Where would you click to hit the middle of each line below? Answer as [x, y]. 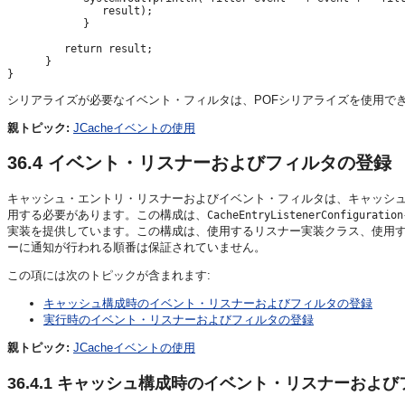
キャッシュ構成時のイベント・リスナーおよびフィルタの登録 [208, 303]
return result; [80, 49]
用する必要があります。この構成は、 [107, 214]
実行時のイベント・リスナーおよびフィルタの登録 [179, 319]
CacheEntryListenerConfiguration [305, 215]
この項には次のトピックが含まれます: [109, 275]
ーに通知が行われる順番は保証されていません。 [137, 247]
